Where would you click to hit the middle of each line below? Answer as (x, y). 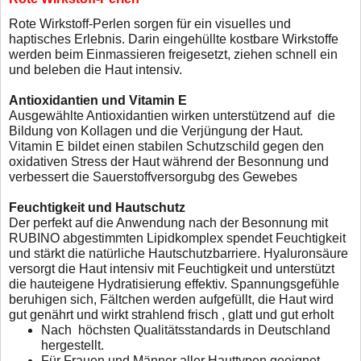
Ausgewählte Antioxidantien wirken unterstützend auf (163, 115)
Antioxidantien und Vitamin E (98, 100)
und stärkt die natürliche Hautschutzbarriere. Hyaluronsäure (178, 253)
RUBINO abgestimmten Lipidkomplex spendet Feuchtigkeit (177, 238)
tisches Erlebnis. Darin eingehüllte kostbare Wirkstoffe (186, 39)
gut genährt (43, 314)
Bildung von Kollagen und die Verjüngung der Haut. (158, 131)
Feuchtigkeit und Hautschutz (97, 207)
